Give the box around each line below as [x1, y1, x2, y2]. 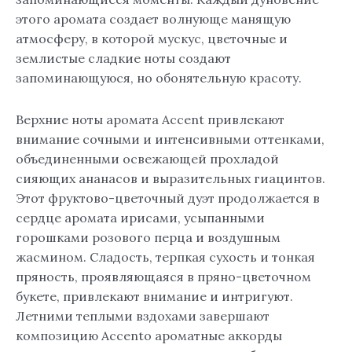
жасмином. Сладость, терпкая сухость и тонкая [16, 249, 315, 266]
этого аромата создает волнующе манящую [16, 11, 291, 27]
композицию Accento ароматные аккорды [16, 328, 282, 344]
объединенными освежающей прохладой [16, 151, 279, 167]
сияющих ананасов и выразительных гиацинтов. [16, 170, 325, 187]
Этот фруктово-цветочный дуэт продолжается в [16, 190, 320, 207]
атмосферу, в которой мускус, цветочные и [16, 31, 288, 47]
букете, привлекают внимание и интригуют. [16, 288, 293, 305]
